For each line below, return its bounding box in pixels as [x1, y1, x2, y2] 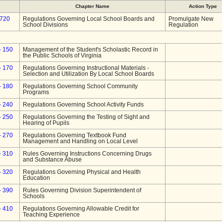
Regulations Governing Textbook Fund [23, 132, 126, 138]
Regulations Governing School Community [23, 83, 138, 89]
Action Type [188, 3, 217, 9]
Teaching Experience [23, 212, 80, 218]
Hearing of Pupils [23, 120, 69, 126]
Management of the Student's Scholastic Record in [23, 47, 158, 53]
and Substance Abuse [23, 157, 82, 163]
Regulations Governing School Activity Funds [23, 102, 144, 108]
